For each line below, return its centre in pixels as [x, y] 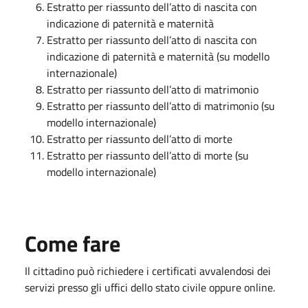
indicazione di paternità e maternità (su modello [158, 56]
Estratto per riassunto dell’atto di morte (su [148, 155]
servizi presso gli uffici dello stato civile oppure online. [150, 287]
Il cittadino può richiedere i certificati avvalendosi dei [148, 271]
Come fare [73, 243]
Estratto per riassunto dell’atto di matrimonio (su [161, 106]
